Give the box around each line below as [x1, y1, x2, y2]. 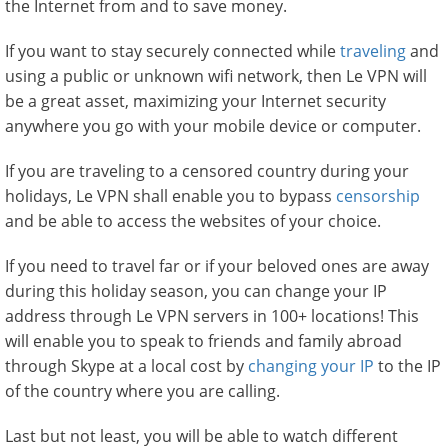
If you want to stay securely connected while [5, 40, 340, 63]
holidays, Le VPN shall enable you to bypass [5, 185, 336, 208]
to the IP [374, 355, 441, 378]
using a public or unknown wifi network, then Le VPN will [5, 65, 427, 88]
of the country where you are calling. [5, 380, 280, 403]
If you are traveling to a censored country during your [5, 160, 409, 183]
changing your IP [248, 355, 374, 378]
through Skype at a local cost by [5, 355, 248, 378]
